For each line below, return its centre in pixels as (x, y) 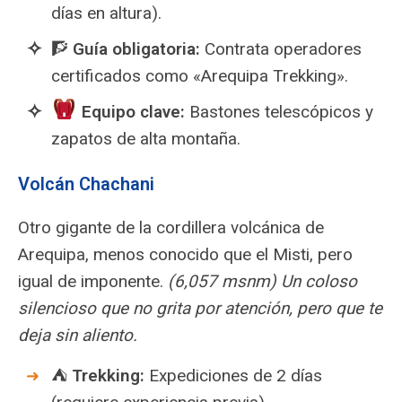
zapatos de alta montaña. (146, 139)
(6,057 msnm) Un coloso (262, 281)
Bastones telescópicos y (279, 112)
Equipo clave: (133, 112)
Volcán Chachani (86, 184)
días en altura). (106, 13)
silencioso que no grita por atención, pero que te (200, 308)
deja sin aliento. (78, 335)
